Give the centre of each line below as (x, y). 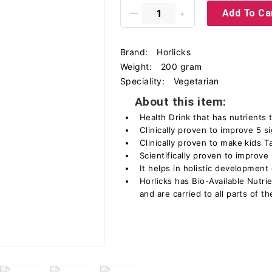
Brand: (136, 52)
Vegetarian (196, 81)
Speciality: (144, 81)
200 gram (181, 66)
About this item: (181, 102)
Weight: (138, 66)
